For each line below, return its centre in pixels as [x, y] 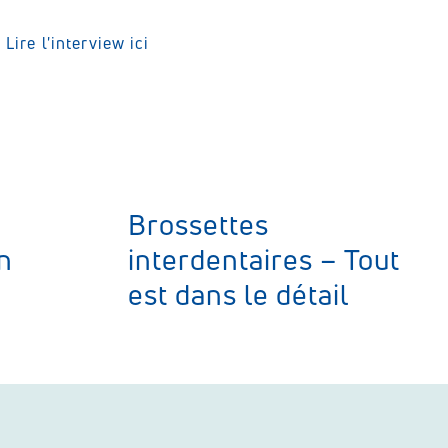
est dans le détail [238, 294]
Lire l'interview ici [78, 43]
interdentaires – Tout [264, 259]
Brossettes [198, 224]
